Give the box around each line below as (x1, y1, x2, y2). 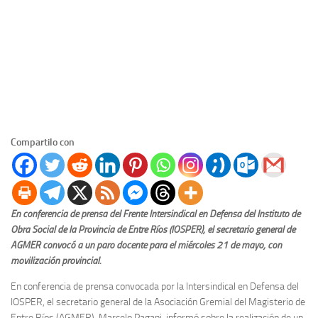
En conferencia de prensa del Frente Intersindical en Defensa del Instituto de (11, 208, 300, 221)
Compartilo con (11, 136, 75, 149)
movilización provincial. (11, 255, 101, 268)
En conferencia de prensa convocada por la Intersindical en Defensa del (11, 280, 299, 293)
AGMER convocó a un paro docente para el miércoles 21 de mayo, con (11, 239, 282, 252)
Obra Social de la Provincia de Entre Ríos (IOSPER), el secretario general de (11, 224, 295, 236)
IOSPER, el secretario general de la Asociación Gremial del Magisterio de (11, 296, 305, 309)
